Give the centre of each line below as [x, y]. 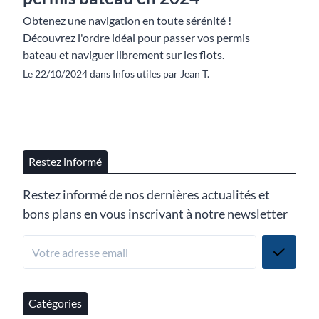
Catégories [55, 303]
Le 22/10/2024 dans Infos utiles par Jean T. [116, 74]
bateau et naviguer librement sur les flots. [124, 55]
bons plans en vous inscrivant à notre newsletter [155, 214]
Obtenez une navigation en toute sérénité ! [127, 21]
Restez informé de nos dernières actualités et [146, 195]
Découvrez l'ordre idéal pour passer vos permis [136, 38]
